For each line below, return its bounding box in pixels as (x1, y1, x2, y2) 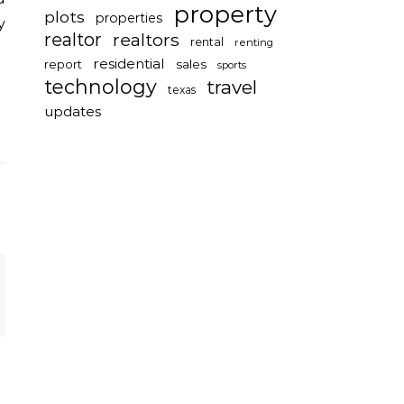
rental (190, 35, 224, 49)
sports (217, 59, 246, 71)
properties (96, 10, 162, 26)
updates (44, 103, 101, 120)
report (44, 57, 82, 71)
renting (234, 36, 273, 49)
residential (93, 55, 165, 72)
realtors (113, 29, 179, 50)
